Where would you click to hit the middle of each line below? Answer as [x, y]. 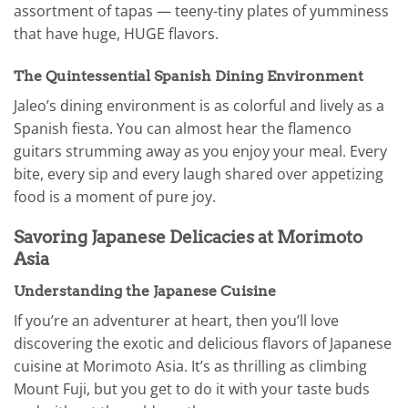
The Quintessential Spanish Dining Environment [189, 76]
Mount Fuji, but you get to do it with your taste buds [192, 389]
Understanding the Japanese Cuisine [145, 291]
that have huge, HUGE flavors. [116, 33]
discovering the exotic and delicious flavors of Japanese [203, 344]
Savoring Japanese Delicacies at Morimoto [188, 238]
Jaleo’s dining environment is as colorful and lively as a [199, 105]
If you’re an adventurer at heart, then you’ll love [176, 321]
